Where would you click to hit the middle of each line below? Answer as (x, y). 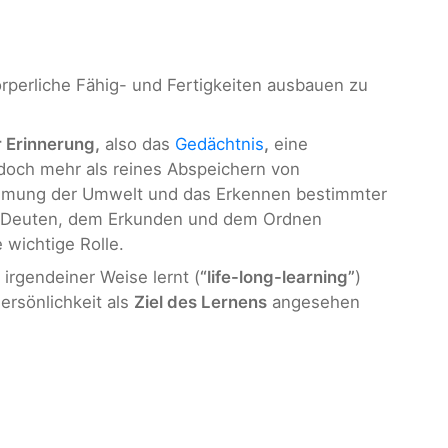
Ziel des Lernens (200, 302)
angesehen (313, 302)
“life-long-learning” (277, 277)
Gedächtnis (219, 143)
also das (137, 143)
